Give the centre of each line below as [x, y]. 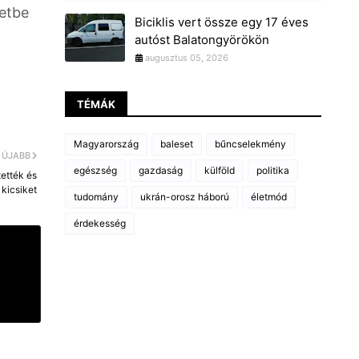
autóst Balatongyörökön [202, 40]
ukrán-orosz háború [185, 197]
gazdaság [161, 170]
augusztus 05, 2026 [187, 58]
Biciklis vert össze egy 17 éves [222, 22]
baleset [177, 144]
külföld [220, 170]
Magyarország [106, 144]
